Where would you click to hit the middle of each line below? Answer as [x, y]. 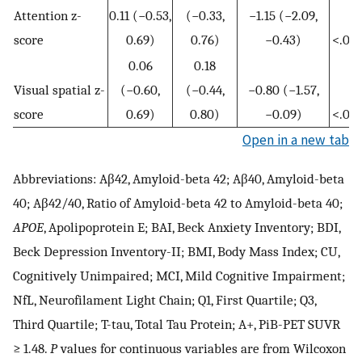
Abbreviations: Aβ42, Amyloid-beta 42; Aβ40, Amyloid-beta [179, 178]
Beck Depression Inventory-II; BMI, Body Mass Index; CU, [176, 251]
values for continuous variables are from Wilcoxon [202, 348]
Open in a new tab [296, 140]
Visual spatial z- [59, 90]
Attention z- [48, 16]
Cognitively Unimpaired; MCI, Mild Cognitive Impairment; [179, 275]
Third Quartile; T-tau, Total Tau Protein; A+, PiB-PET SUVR [177, 324]
